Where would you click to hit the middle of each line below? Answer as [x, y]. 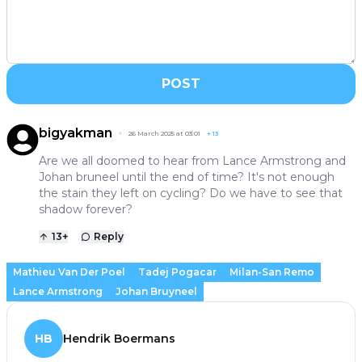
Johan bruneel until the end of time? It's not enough [187, 177]
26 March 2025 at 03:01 [164, 133]
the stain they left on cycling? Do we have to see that [191, 193]
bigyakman [76, 133]
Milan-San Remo [272, 271]
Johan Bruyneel [156, 291]
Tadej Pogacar [177, 271]
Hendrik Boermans [119, 338]
